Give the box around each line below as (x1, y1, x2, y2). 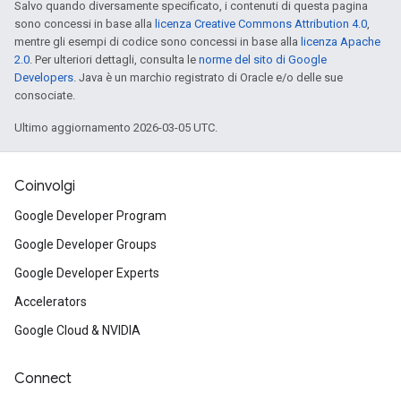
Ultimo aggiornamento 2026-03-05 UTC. (14, 120, 218, 134)
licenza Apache (301, 34, 380, 48)
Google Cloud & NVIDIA (14, 323, 141, 337)
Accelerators (14, 294, 87, 309)
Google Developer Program (14, 209, 166, 223)
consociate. (14, 88, 75, 102)
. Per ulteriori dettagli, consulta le (30, 52, 199, 66)
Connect (14, 370, 72, 388)
